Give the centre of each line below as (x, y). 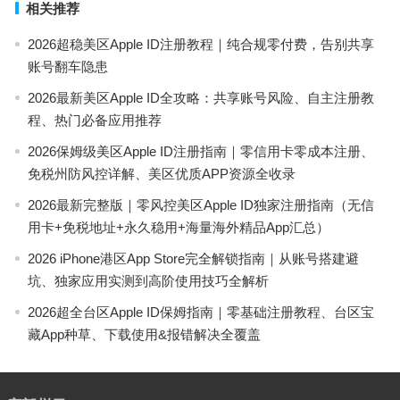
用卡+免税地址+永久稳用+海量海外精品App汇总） (178, 227)
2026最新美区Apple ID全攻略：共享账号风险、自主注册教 (200, 98)
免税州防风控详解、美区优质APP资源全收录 (161, 174)
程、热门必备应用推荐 (94, 120)
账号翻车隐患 (67, 67)
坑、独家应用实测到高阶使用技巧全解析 (148, 281)
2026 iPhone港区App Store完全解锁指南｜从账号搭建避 (193, 258)
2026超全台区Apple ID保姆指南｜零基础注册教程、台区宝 (200, 312)
